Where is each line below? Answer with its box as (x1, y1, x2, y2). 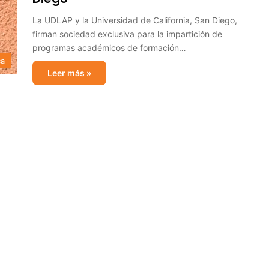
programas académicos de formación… (32, 43, 186, 53)
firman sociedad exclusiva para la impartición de (32, 29, 222, 39)
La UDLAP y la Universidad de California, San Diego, (32, 15, 237, 25)
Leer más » (47, 68, 91, 78)
